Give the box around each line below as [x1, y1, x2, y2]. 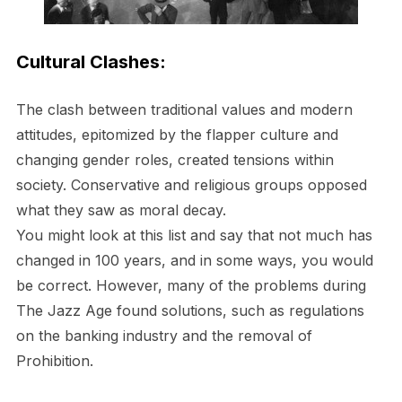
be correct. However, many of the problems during [15, 275, 366, 294]
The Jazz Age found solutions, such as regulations [15, 301, 364, 319]
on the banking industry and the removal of [15, 326, 312, 345]
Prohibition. [15, 351, 93, 370]
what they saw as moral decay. [15, 200, 226, 219]
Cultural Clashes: [15, 50, 166, 73]
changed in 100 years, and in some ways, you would [15, 250, 373, 269]
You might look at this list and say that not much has [15, 225, 372, 244]
